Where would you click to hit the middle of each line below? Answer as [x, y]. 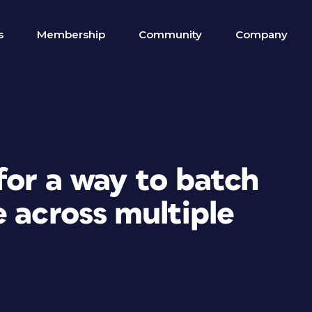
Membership [71, 34]
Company [262, 34]
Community [170, 34]
